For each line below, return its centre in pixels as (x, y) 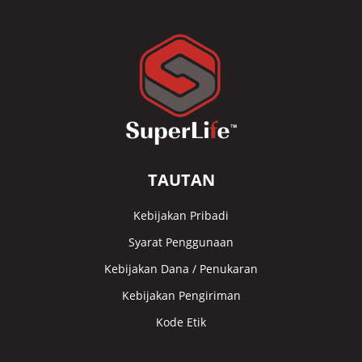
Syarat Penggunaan (181, 242)
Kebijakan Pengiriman (181, 295)
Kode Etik (181, 322)
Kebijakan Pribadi (181, 215)
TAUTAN (181, 179)
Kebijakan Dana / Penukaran (181, 268)
